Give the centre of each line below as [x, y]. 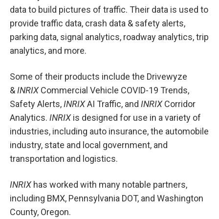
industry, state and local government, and [89, 145]
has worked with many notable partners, [109, 185]
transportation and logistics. [64, 159]
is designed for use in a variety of [136, 118]
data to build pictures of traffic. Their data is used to [109, 10]
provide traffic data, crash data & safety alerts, [98, 23]
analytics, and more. [48, 51]
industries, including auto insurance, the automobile [109, 131]
